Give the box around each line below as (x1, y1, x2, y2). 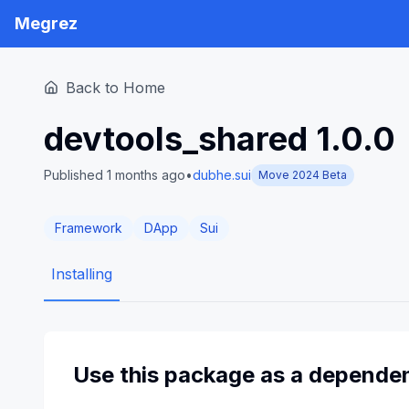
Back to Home (66, 79, 165, 97)
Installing (51, 265, 112, 283)
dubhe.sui (193, 167, 251, 183)
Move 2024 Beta (258, 168, 347, 182)
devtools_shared (44, 119, 308, 159)
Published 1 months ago (44, 167, 185, 183)
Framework (55, 220, 122, 236)
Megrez (15, 14, 78, 33)
